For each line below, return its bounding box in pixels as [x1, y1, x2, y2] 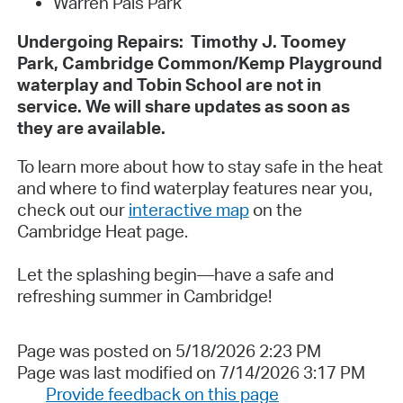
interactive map [128, 198, 249, 220]
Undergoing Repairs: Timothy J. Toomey [16, 30, 346, 52]
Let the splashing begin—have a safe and [16, 263, 334, 285]
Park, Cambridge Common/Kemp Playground [16, 51, 382, 74]
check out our [16, 198, 129, 220]
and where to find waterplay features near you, [16, 176, 372, 199]
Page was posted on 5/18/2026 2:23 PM [16, 339, 321, 362]
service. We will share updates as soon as [16, 94, 350, 117]
